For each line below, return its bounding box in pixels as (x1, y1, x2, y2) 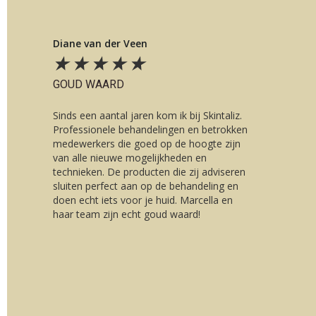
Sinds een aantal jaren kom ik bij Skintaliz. (53, 109, 242, 122)
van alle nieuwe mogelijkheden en (53, 151, 207, 164)
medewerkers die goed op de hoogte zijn (53, 137, 241, 150)
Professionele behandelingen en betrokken (53, 123, 248, 136)
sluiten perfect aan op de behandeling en (53, 179, 238, 193)
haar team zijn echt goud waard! (53, 207, 200, 221)
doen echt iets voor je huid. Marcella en (53, 193, 233, 207)
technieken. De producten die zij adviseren (53, 165, 245, 178)
